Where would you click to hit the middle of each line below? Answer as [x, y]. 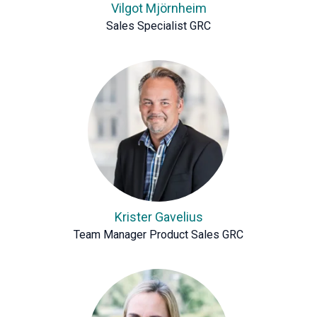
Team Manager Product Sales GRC [158, 235]
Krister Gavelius [158, 217]
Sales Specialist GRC [158, 26]
